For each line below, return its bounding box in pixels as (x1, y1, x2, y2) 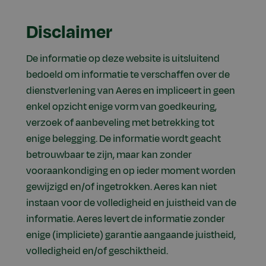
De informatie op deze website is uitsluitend (26, 52, 220, 66)
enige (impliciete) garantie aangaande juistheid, (26, 228, 236, 243)
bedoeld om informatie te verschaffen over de (26, 68, 230, 83)
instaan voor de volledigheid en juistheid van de (26, 196, 236, 211)
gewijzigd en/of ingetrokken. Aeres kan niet (26, 180, 217, 195)
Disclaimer (26, 20, 112, 46)
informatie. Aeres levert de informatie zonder (26, 212, 225, 227)
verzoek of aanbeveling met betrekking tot (26, 116, 214, 131)
